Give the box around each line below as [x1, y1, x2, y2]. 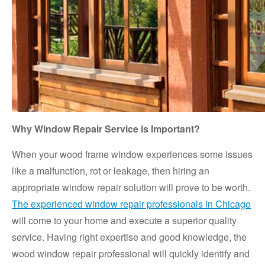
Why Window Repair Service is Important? [12, 122, 200, 136]
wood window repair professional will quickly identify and [12, 247, 250, 261]
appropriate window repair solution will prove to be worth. [12, 180, 250, 195]
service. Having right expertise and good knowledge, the [12, 230, 247, 244]
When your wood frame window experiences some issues [12, 147, 253, 161]
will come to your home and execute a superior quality [12, 214, 237, 228]
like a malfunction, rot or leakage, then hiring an [12, 164, 209, 178]
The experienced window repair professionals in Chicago [12, 197, 251, 211]
